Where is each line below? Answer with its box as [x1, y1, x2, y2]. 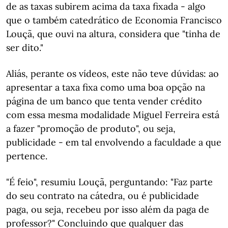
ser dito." [6, 42, 43, 53]
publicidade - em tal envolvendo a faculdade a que [6, 136, 221, 148]
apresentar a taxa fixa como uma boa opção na [6, 81, 205, 93]
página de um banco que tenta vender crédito [6, 95, 202, 107]
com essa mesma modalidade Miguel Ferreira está [6, 109, 219, 121]
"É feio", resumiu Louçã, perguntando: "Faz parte [6, 176, 213, 188]
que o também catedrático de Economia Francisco [6, 14, 222, 26]
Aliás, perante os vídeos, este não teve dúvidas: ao [6, 68, 219, 79]
